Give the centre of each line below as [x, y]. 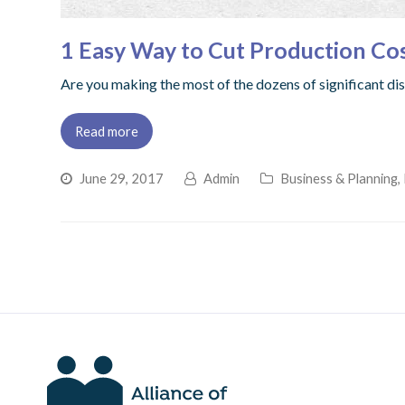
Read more [107, 131]
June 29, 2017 [122, 178]
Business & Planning [339, 178]
